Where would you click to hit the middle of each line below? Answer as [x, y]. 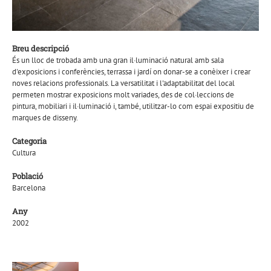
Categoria [29, 141]
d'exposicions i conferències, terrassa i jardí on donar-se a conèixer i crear [131, 72]
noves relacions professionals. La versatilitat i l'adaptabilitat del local [123, 83]
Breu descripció [40, 49]
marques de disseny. [45, 118]
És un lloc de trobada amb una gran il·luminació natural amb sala [118, 60]
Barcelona [28, 188]
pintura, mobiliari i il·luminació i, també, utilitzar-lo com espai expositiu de [133, 106]
